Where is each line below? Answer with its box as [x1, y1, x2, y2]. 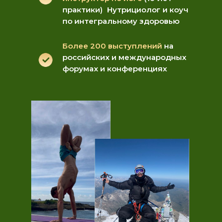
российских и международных [62, 53, 186, 62]
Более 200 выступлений [62, 41, 162, 51]
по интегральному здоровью [62, 16, 179, 26]
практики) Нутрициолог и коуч [62, 5, 188, 14]
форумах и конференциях [62, 64, 167, 73]
